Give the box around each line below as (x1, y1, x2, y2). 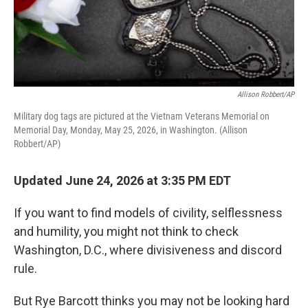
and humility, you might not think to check (14, 224, 239, 239)
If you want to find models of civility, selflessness (14, 206, 283, 220)
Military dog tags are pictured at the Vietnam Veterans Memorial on (14, 111, 269, 122)
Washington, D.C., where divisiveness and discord (14, 243, 282, 257)
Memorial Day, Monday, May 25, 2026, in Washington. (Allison (14, 124, 247, 135)
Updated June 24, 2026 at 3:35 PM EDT (14, 173, 231, 188)
